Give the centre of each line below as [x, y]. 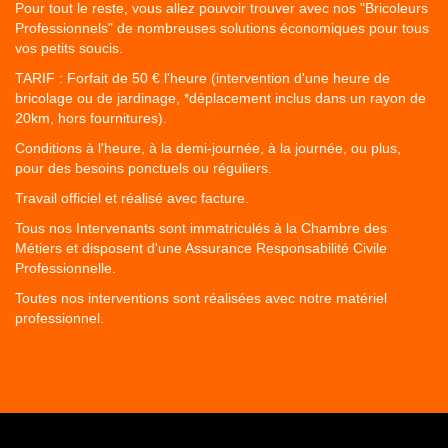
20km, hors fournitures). [91, 117]
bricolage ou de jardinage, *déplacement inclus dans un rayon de [220, 97]
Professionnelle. [65, 267]
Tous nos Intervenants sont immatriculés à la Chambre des [201, 227]
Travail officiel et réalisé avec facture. [132, 197]
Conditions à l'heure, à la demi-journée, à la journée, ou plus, [208, 147]
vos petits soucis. [69, 47]
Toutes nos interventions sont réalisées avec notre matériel [201, 297]
